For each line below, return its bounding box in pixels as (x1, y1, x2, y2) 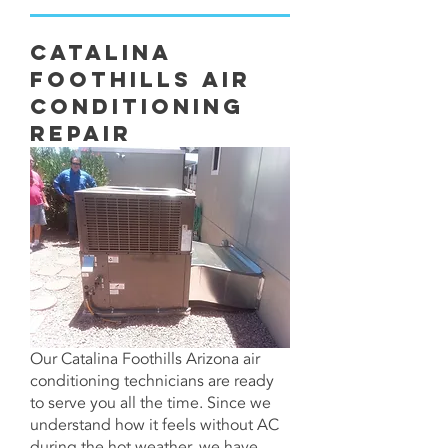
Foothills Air (30, 66, 251, 93)
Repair (30, 120, 132, 147)
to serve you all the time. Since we (30, 392, 271, 414)
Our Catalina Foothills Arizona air (30, 348, 260, 370)
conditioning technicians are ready (30, 370, 274, 392)
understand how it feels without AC (30, 414, 279, 436)
